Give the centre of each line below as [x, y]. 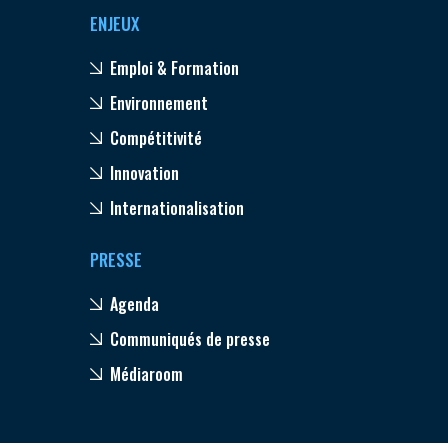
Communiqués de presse [189, 338]
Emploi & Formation [174, 67]
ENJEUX [114, 23]
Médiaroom [146, 373]
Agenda [134, 303]
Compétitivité [155, 137]
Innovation [144, 172]
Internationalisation [176, 207]
